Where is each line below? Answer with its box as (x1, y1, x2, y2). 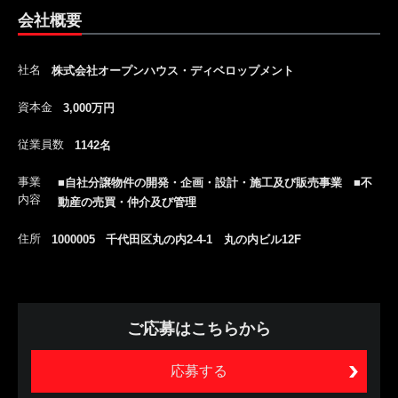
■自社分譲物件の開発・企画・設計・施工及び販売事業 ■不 (58, 175, 372, 189)
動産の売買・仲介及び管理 (58, 195, 196, 209)
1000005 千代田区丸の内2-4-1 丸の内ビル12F (52, 232, 301, 246)
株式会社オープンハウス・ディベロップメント (52, 63, 294, 77)
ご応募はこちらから (127, 319, 271, 338)
